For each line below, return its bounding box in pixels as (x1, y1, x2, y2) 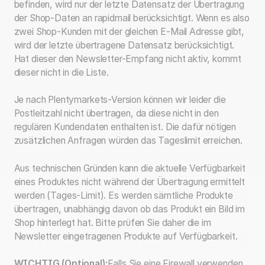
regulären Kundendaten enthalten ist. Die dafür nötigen (14, 121, 237, 133)
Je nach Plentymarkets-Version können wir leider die (14, 94, 226, 106)
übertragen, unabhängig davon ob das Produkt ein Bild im (14, 203, 245, 215)
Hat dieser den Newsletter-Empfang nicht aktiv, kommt (14, 53, 241, 64)
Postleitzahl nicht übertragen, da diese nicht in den (14, 108, 219, 119)
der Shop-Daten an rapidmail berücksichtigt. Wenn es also (14, 12, 250, 24)
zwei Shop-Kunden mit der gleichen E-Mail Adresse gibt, (14, 25, 245, 37)
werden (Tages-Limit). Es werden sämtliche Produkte (14, 189, 233, 201)
